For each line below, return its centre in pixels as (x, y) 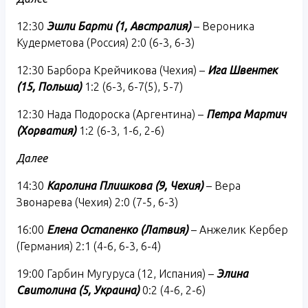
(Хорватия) (46, 130)
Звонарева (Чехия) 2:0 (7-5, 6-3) (97, 202)
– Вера (222, 185)
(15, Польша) (49, 86)
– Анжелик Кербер (238, 229)
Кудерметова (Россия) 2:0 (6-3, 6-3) (106, 42)
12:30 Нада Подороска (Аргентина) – (110, 114)
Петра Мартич (245, 114)
